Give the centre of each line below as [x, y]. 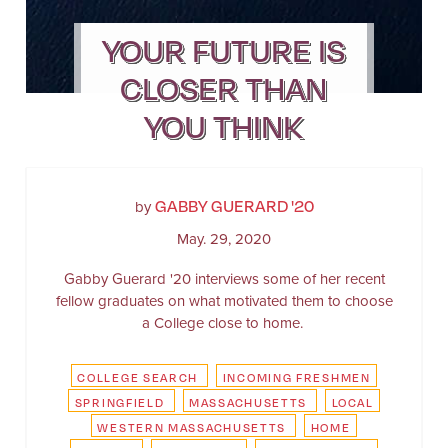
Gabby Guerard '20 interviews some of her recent [224, 278]
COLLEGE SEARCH [138, 376]
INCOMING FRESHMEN [296, 376]
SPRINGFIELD [119, 401]
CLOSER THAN [224, 86]
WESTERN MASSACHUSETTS [192, 426]
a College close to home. [224, 322]
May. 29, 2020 [224, 238]
